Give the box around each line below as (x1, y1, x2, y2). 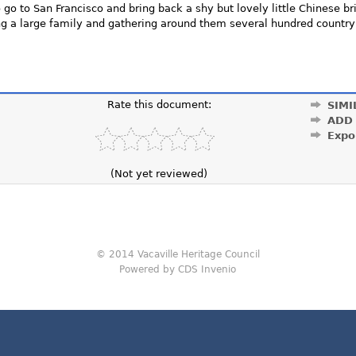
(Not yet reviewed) (110, 168, 208, 180)
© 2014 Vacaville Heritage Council (95, 249, 260, 261)
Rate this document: (106, 99, 211, 110)
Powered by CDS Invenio (119, 264, 237, 276)
